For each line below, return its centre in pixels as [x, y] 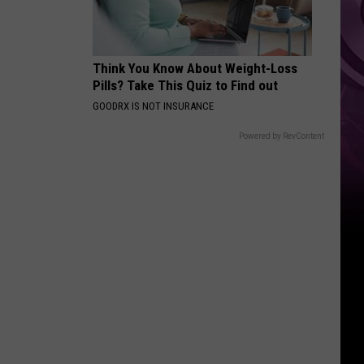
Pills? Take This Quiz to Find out [185, 85]
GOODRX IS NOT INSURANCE [153, 106]
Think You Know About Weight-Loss [195, 68]
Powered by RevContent [282, 136]
